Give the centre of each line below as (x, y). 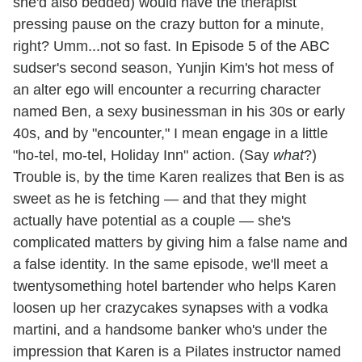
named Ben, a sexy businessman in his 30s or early (179, 111)
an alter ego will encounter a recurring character (167, 89)
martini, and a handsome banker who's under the (170, 329)
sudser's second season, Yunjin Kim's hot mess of (173, 67)
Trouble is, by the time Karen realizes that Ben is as (179, 177)
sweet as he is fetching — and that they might (160, 198)
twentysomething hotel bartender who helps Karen (175, 286)
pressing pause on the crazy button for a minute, (168, 24)
